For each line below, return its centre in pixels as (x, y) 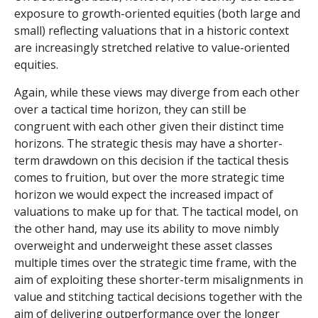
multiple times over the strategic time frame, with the (155, 262)
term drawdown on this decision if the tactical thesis (152, 160)
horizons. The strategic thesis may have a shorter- (148, 143)
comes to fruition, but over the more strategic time (149, 177)
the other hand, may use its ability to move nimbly (147, 228)
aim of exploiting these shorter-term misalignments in (159, 279)
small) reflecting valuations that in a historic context (152, 30)
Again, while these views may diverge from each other (157, 92)
